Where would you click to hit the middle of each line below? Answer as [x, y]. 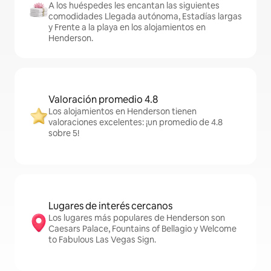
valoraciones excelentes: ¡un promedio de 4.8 [135, 122]
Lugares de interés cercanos [110, 206]
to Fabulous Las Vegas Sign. [102, 240]
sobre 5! [64, 133]
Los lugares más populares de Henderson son [137, 218]
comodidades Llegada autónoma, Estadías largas [145, 16]
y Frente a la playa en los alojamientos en [127, 27]
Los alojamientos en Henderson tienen [122, 111]
